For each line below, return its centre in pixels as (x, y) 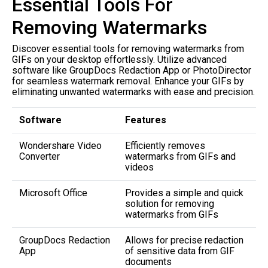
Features (146, 120)
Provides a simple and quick (184, 193)
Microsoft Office (53, 193)
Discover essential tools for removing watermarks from (128, 48)
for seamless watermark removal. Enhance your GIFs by (128, 81)
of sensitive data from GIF (180, 251)
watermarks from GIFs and (180, 156)
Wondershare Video (60, 145)
